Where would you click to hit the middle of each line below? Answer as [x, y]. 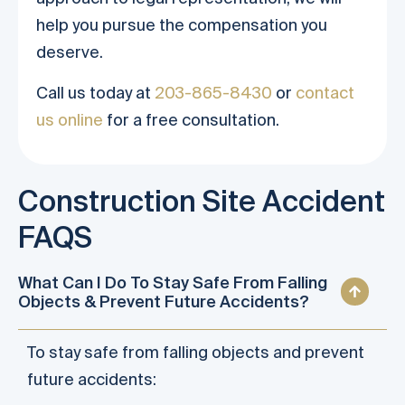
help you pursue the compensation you [182, 25]
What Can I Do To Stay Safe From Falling [173, 282]
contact [325, 92]
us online [70, 119]
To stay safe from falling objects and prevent [196, 352]
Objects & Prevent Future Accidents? [164, 301]
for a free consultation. [191, 119]
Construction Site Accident [202, 200]
